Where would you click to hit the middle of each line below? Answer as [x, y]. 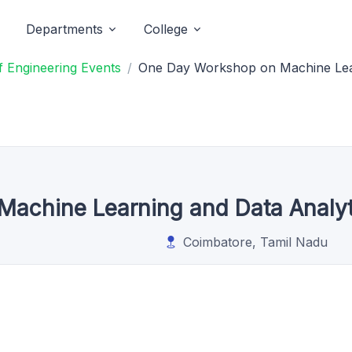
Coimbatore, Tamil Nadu [255, 242]
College [166, 29]
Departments [64, 29]
